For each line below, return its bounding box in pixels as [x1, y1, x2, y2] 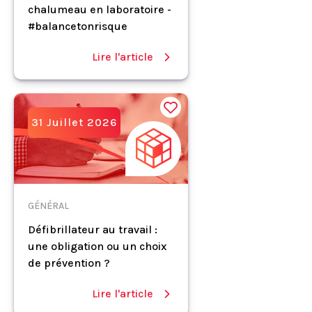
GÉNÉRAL [28, 200, 69, 212]
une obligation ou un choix [28, 240, 166, 253]
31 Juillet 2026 [31, 116, 117, 129]
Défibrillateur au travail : [28, 223, 157, 236]
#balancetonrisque [28, 19, 127, 33]
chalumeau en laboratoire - [28, 3, 171, 16]
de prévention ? [28, 256, 110, 270]
